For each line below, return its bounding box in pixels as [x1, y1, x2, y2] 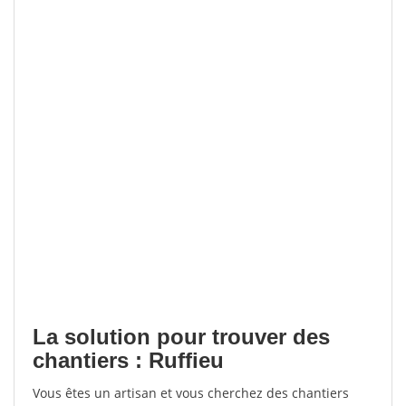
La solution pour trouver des [33, 324, 330, 349]
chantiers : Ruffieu [33, 348, 224, 372]
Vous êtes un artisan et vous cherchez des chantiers [33, 384, 349, 401]
